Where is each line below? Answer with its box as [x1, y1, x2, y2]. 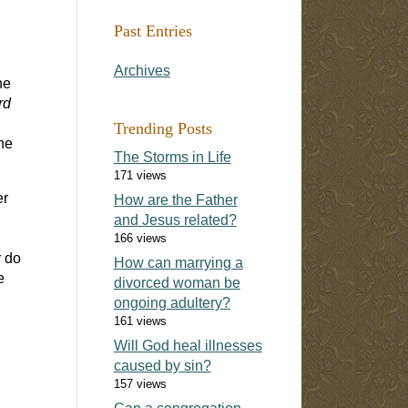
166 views [113, 230, 167, 245]
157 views [113, 376, 167, 391]
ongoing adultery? [113, 294, 230, 311]
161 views [113, 313, 167, 328]
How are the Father [113, 191, 238, 208]
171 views [113, 168, 167, 182]
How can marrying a [113, 254, 243, 270]
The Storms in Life [113, 148, 231, 165]
